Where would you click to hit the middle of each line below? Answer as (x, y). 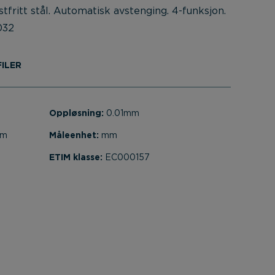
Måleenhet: (75, 136)
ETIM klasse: (77, 158)
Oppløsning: (78, 114)
